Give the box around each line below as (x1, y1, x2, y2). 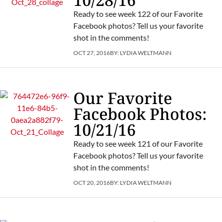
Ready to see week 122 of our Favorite (73, 8, 203, 18)
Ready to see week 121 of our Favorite (73, 138, 203, 148)
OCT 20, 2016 (73, 178, 110, 186)
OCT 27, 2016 (73, 49, 110, 56)
